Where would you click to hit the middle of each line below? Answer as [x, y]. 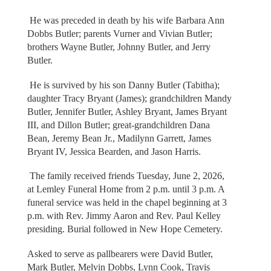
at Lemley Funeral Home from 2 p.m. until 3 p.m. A [126, 189]
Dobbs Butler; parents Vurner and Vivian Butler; [119, 34]
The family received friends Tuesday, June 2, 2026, [126, 176]
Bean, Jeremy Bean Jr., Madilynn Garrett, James [119, 138]
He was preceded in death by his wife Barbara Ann [126, 21]
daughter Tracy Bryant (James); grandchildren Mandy [129, 98]
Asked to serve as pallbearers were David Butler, [120, 253]
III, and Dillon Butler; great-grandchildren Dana [118, 125]
